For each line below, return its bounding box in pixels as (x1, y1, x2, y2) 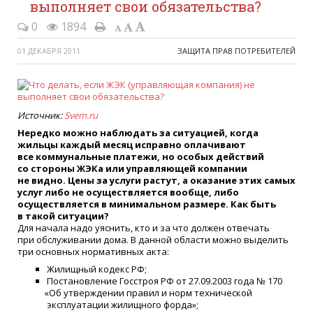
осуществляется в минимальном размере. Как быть (17, 197, 276, 210)
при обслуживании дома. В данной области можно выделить (17, 233, 289, 246)
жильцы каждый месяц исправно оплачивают (17, 138, 246, 151)
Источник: (17, 109, 64, 122)
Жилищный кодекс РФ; (47, 262, 147, 275)
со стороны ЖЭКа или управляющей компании (17, 161, 247, 175)
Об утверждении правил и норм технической (49, 286, 253, 299)
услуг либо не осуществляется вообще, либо (17, 185, 239, 198)
